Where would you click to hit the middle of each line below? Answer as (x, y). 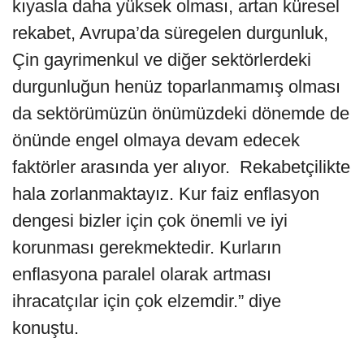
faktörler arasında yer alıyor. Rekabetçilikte (181, 167)
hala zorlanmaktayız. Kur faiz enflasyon (166, 194)
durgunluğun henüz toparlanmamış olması (176, 87)
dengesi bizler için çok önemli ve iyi (150, 221)
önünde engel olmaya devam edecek (156, 141)
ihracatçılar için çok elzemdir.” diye (147, 301)
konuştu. (45, 328)
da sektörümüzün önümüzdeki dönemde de (181, 114)
